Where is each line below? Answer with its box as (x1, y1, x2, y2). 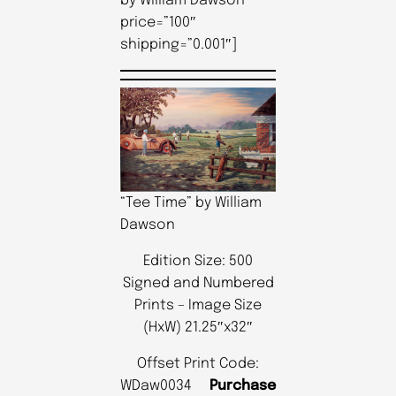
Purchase (209, 377, 276, 393)
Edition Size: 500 (143, 253, 253, 269)
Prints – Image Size (134, 297, 262, 313)
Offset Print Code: (137, 355, 259, 371)
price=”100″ (120, 14, 196, 30)
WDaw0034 (120, 377, 209, 393)
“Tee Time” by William (120, 194, 262, 210)
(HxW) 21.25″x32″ (143, 319, 253, 335)
